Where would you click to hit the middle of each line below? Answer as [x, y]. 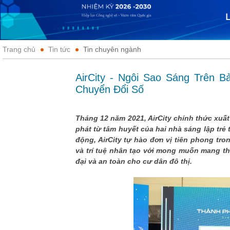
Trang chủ [19, 50]
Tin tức [59, 50]
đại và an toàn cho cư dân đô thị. [134, 161]
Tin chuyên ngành [112, 50]
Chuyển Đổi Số [110, 89]
